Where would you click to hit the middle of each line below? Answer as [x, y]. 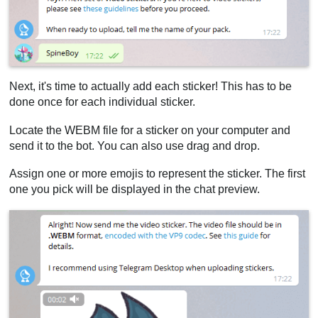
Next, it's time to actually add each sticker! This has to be [151, 87]
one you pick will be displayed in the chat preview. [135, 190]
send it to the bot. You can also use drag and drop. [135, 146]
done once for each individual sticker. [103, 102]
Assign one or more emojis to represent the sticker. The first [158, 174]
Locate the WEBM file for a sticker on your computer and [150, 130]
